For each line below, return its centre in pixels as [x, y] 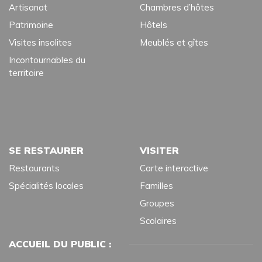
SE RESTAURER [46, 151]
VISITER [159, 151]
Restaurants [34, 168]
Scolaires [158, 221]
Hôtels [154, 25]
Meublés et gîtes [174, 43]
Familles [156, 186]
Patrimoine [31, 25]
